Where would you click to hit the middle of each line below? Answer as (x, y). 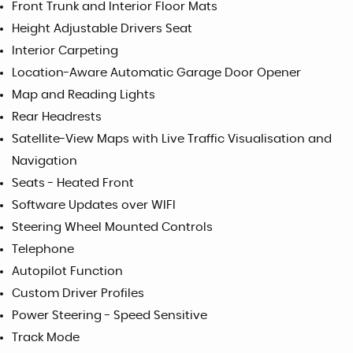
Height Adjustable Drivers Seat (102, 29)
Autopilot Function (67, 272)
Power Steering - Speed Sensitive (110, 316)
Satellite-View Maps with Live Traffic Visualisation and (172, 139)
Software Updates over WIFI (94, 206)
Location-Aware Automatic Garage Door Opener (156, 73)
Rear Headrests (57, 117)
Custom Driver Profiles (78, 294)
